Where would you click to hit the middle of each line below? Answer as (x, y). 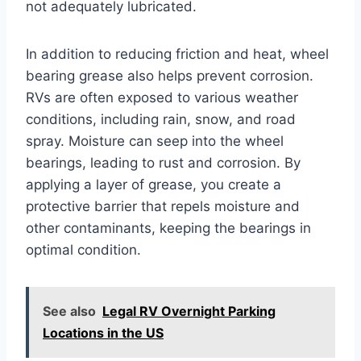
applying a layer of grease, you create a (154, 184)
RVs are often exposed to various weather (162, 97)
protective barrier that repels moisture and (163, 206)
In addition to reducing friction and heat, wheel (177, 54)
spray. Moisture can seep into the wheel (155, 141)
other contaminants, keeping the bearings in (168, 228)
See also (69, 311)
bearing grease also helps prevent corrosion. (170, 75)
